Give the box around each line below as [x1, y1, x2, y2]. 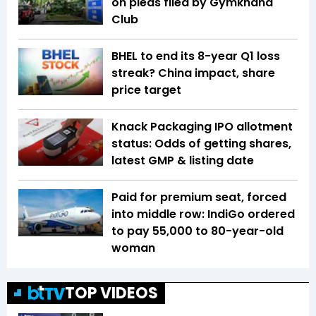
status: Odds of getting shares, [111, 135, 291, 152]
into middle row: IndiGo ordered [111, 205, 295, 222]
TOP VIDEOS [65, 281, 158, 304]
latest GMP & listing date [111, 152, 254, 169]
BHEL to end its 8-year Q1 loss [111, 47, 280, 64]
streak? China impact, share [111, 64, 275, 81]
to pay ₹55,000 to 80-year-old [111, 222, 284, 239]
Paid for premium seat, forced [111, 188, 286, 205]
